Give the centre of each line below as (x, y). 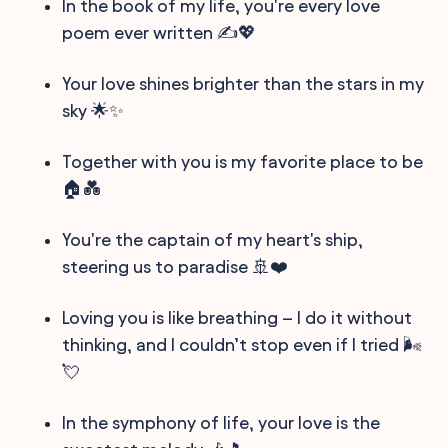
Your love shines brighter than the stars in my (243, 83)
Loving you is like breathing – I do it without (237, 317)
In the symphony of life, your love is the (221, 422)
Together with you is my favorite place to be (243, 161)
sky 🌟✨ (93, 110)
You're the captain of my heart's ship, (213, 239)
